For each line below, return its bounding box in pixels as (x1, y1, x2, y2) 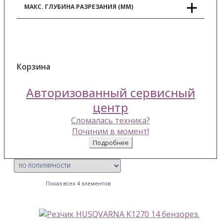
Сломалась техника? (71, 114, 150, 126)
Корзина (17, 61, 50, 73)
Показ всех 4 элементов (46, 179, 110, 187)
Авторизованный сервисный (26, 84, 195, 101)
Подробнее (92, 138, 129, 147)
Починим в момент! (72, 125, 149, 137)
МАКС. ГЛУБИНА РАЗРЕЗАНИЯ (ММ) (24, 2, 133, 11)
